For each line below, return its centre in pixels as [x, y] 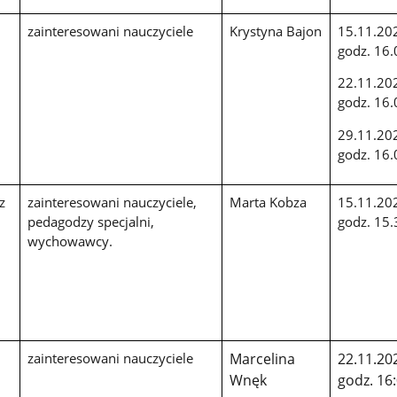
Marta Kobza [268, 202]
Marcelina [262, 358]
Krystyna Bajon [275, 31]
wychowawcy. [70, 241]
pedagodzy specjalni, [90, 221]
